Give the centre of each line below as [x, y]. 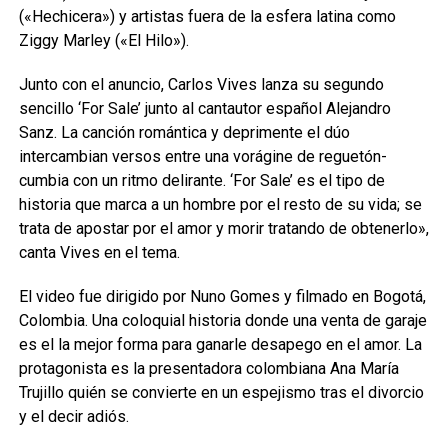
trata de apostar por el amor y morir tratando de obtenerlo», [223, 228]
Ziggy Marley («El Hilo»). [103, 40]
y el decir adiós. [73, 416]
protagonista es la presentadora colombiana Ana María [208, 368]
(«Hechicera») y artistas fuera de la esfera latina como [207, 16]
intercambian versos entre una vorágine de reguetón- [202, 156]
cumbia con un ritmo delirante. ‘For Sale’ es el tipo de [201, 180]
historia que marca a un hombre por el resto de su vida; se [220, 204]
